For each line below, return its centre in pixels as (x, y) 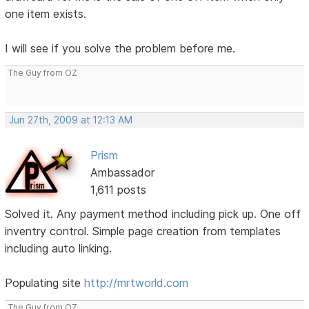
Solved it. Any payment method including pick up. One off (153, 214)
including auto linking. (59, 249)
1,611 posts (118, 189)
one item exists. (46, 13)
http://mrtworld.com (137, 283)
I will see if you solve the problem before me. (120, 48)
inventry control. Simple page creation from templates (143, 231)
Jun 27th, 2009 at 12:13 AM (71, 120)
